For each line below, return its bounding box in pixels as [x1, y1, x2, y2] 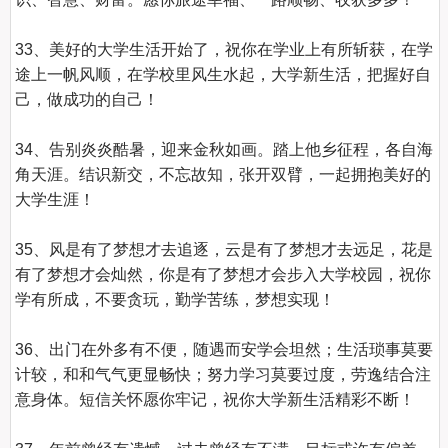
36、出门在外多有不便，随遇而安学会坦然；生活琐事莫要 [15, 341, 434, 358]
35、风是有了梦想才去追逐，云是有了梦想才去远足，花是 [15, 241, 434, 258]
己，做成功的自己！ [15, 91, 160, 108]
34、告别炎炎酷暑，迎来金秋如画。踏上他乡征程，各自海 [15, 141, 434, 158]
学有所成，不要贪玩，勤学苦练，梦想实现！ [15, 291, 336, 308]
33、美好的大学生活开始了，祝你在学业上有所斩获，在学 [15, 41, 434, 58]
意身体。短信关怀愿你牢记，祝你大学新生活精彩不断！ [15, 391, 416, 408]
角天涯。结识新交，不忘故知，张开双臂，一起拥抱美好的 [15, 166, 432, 183]
